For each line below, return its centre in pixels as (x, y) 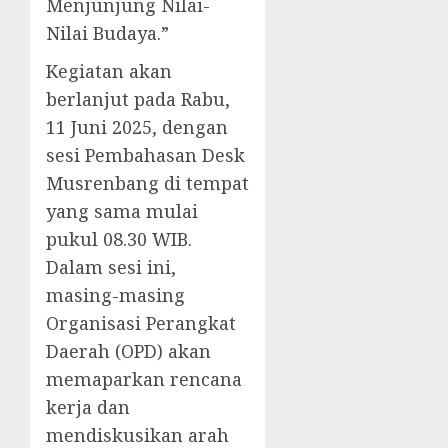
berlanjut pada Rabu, (138, 99)
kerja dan (88, 407)
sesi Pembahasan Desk (145, 155)
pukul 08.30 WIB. (119, 239)
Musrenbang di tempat (147, 183)
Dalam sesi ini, (111, 267)
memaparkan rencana (144, 379)
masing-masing (115, 295)
